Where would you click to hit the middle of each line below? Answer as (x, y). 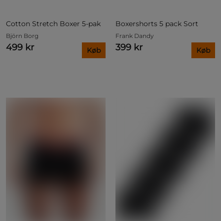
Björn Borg (22, 36)
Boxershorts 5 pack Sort (157, 23)
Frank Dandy (135, 36)
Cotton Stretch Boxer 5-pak (53, 23)
